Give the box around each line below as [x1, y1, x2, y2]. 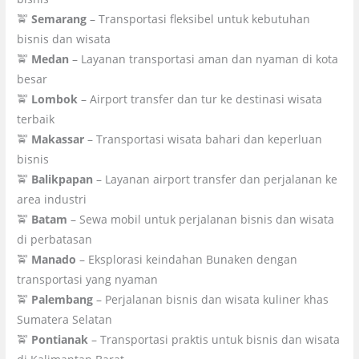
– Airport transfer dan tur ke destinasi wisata [78, 91, 323, 107]
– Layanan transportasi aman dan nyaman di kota [69, 50, 339, 67]
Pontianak [31, 331, 89, 347]
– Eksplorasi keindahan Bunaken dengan [76, 251, 298, 267]
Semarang [31, 10, 87, 26]
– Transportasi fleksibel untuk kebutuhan [87, 10, 311, 26]
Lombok [31, 91, 79, 107]
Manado [31, 251, 77, 267]
